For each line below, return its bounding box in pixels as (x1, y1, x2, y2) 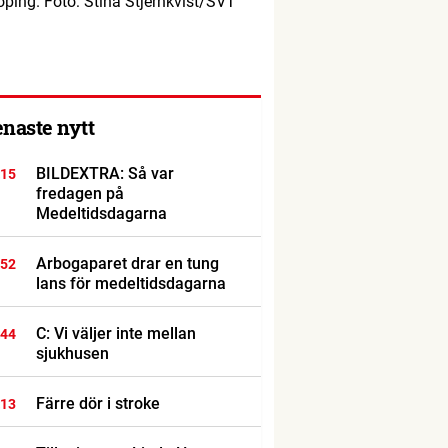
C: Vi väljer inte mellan (35, 324, 196, 343)
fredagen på (35, 184, 124, 203)
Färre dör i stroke (35, 394, 160, 413)
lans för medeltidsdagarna (35, 274, 226, 293)
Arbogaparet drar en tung (35, 254, 219, 273)
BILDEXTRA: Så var (35, 164, 174, 183)
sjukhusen (35, 344, 109, 363)
